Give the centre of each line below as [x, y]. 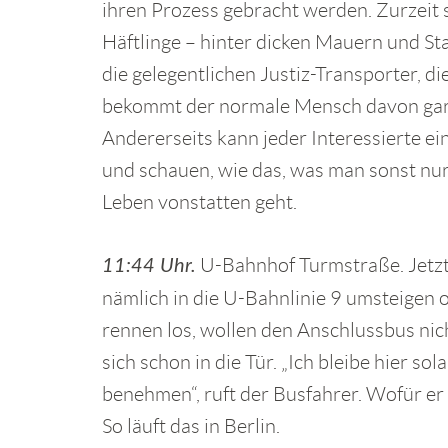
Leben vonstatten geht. [199, 202]
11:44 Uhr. [149, 266]
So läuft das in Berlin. [191, 426]
